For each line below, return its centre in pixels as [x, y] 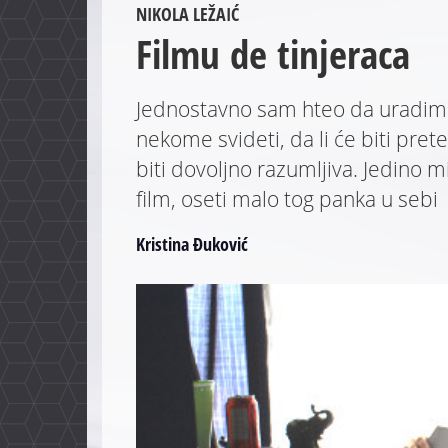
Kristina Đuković [191, 244]
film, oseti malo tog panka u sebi [286, 199]
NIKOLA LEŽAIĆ [187, 14]
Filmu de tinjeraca [272, 54]
